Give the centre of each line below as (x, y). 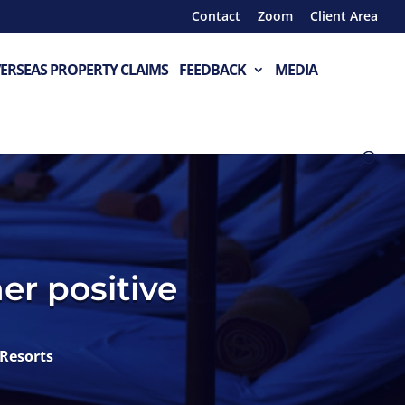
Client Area (344, 15)
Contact (216, 15)
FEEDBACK (212, 70)
